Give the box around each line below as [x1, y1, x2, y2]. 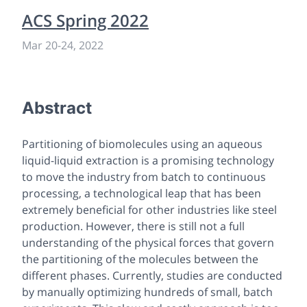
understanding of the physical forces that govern [22, 234, 274, 250]
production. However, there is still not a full [22, 218, 245, 234]
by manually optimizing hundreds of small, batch [22, 284, 273, 299]
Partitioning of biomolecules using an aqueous [22, 136, 262, 151]
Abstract [22, 97, 92, 118]
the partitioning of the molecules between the [22, 251, 258, 267]
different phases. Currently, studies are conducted [22, 267, 282, 283]
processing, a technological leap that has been [22, 185, 261, 201]
